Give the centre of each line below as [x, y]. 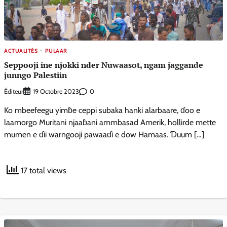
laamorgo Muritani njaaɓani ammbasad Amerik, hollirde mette [110, 123]
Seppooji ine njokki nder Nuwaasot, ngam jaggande [104, 65]
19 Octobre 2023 [56, 92]
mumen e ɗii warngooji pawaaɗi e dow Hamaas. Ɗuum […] [104, 135]
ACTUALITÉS [21, 50]
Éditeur [14, 91]
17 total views [43, 171]
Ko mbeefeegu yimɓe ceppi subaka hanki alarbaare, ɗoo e [102, 110]
